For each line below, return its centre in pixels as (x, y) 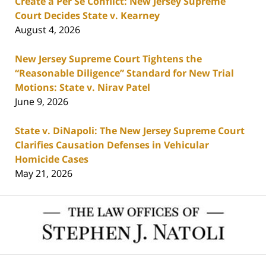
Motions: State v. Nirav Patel (83, 87)
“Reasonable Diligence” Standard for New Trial (124, 73)
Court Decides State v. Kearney (87, 15)
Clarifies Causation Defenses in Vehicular (112, 145)
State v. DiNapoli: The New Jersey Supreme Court (130, 130)
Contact (150, 202)
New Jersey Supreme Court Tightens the (108, 58)
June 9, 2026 (42, 101)
